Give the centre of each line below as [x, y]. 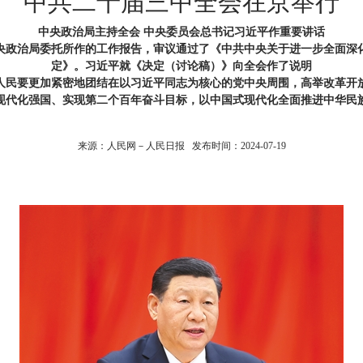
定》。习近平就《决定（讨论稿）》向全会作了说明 [181, 66]
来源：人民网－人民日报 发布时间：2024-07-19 [181, 146]
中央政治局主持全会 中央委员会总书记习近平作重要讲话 [181, 32]
